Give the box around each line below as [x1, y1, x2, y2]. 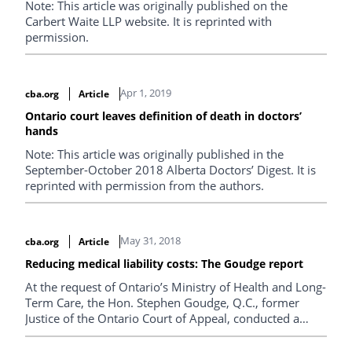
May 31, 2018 [119, 233, 181, 248]
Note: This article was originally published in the [25, 145, 284, 162]
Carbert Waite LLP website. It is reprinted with [25, 13, 272, 29]
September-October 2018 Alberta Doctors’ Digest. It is [25, 161, 316, 178]
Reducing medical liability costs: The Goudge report [25, 256, 303, 272]
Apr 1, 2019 [119, 85, 171, 100]
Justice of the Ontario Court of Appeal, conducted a [25, 310, 299, 327]
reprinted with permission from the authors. [25, 177, 264, 193]
